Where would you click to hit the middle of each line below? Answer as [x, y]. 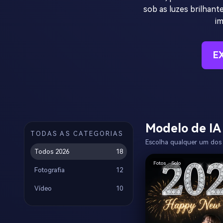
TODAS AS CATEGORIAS [77, 133]
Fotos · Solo [167, 163]
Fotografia [50, 170]
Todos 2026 [52, 151]
